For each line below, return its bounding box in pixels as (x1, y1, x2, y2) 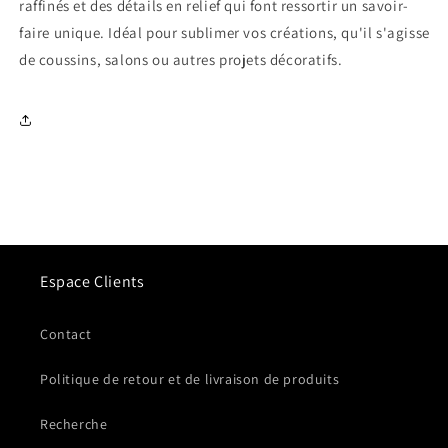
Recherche (40, 415, 108, 433)
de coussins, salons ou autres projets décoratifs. (19, 49, 343, 69)
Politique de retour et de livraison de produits (40, 370, 340, 388)
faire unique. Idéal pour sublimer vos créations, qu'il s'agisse (19, 22, 430, 42)
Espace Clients (40, 271, 145, 292)
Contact (40, 325, 92, 343)
